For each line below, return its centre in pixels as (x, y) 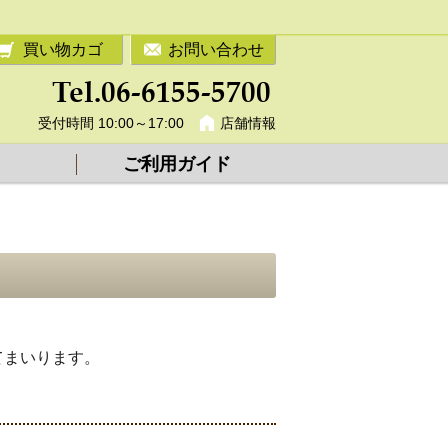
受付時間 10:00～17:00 (111, 123)
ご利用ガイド (176, 164)
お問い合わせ (215, 49)
